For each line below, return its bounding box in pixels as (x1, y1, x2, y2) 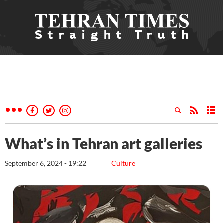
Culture (111, 159, 135, 167)
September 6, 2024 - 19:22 (5, 159, 86, 167)
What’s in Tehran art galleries (5, 134, 202, 152)
